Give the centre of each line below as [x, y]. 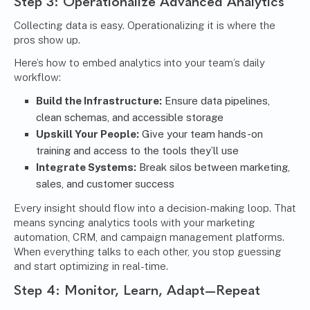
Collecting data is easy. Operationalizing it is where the [145, 26]
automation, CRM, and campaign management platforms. [149, 237]
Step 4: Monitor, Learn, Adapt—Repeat [137, 290]
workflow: [37, 77]
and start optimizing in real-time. [91, 266]
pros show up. [47, 40]
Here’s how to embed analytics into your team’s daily [139, 63]
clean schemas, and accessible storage [130, 118]
